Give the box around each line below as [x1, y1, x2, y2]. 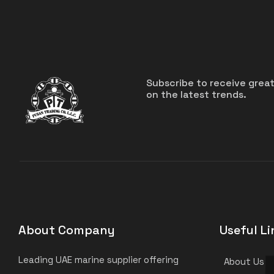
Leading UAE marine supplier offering [18, 253, 179, 265]
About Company [18, 221, 115, 238]
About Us [221, 255, 264, 267]
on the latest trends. [146, 88, 246, 102]
